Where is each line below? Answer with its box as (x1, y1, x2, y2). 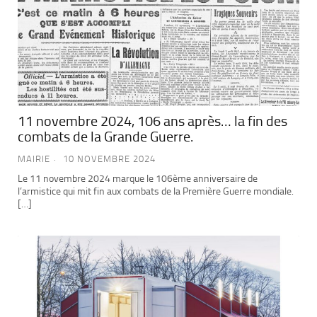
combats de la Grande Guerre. (18, 127, 193, 145)
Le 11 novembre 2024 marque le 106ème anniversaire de (18, 172, 258, 185)
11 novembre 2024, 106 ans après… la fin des (18, 112, 287, 129)
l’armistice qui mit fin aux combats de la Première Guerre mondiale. (18, 185, 294, 197)
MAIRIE (18, 153, 50, 164)
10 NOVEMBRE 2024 (63, 153, 156, 164)
